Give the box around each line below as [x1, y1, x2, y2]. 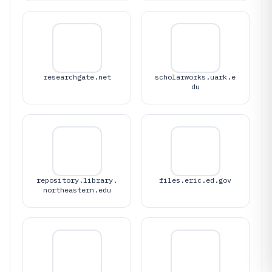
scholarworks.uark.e [155, 72, 236, 81]
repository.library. [36, 175, 117, 185]
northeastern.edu [42, 185, 111, 194]
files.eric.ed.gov [159, 175, 231, 185]
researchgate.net [42, 72, 111, 81]
